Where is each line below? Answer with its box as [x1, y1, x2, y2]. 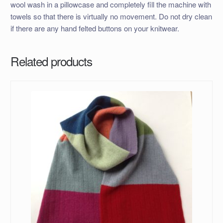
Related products [10, 52, 92, 70]
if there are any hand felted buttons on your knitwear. [10, 22, 179, 33]
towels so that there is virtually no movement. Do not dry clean [10, 10, 212, 21]
